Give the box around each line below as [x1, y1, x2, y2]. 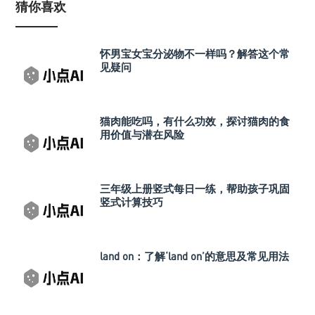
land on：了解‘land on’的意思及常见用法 [100, 249, 289, 262]
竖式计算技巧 [100, 195, 163, 208]
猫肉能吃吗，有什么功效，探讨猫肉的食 [100, 114, 290, 127]
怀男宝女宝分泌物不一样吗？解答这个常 [100, 46, 290, 60]
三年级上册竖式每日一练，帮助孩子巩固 [100, 181, 290, 195]
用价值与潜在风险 [100, 127, 184, 141]
